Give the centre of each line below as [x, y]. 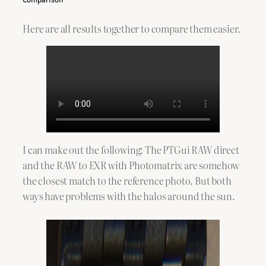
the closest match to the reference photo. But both [127, 181]
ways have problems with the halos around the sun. [129, 196]
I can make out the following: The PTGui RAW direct [131, 150]
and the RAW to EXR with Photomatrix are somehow [131, 165]
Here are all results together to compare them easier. [132, 28]
